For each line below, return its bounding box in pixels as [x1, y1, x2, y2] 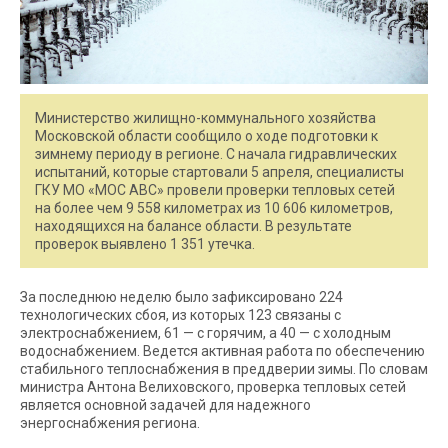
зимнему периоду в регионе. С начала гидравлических [35, 146, 397, 162]
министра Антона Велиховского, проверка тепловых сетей [20, 379, 406, 395]
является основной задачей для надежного [20, 397, 311, 413]
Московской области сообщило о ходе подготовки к [35, 128, 378, 144]
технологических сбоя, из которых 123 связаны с [20, 307, 341, 323]
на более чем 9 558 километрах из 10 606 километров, [35, 200, 393, 216]
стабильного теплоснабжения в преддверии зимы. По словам [20, 361, 428, 377]
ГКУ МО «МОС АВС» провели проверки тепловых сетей [35, 182, 395, 198]
